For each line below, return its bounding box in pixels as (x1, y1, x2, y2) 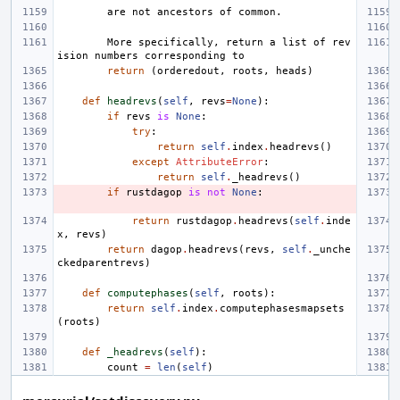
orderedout (157, 64, 220, 77)
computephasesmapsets (220, 302, 345, 314)
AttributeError (176, 155, 263, 168)
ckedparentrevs (57, 256, 145, 269)
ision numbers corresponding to (57, 49, 245, 62)
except (132, 155, 170, 168)
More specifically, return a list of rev (57, 36, 107, 48)
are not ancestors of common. (107, 5, 282, 18)
